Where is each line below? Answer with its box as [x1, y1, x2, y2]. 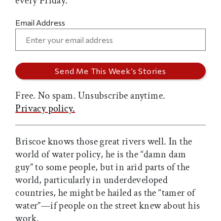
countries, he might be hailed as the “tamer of [15, 186, 195, 199]
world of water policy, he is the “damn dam [15, 147, 186, 161]
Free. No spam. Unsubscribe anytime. [15, 89, 166, 102]
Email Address [15, 17, 66, 27]
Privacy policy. [15, 102, 75, 115]
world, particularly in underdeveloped [15, 173, 168, 186]
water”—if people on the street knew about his [15, 199, 200, 212]
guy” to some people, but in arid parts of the [15, 160, 190, 174]
